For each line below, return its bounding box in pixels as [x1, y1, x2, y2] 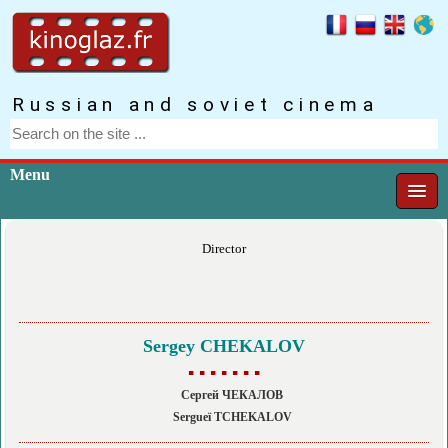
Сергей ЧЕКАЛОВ [181, 388, 283, 402]
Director [202, 241, 246, 256]
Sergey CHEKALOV [143, 335, 305, 356]
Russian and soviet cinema [12, 92, 379, 116]
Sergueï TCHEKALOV [172, 411, 292, 425]
